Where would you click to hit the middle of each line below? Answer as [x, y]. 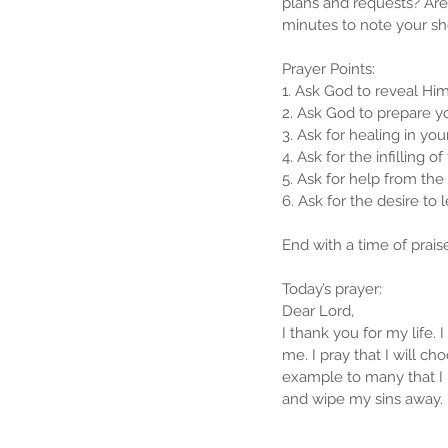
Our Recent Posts [292, 273]
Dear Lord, [318, 310]
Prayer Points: [328, 68]
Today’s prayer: [332, 288]
